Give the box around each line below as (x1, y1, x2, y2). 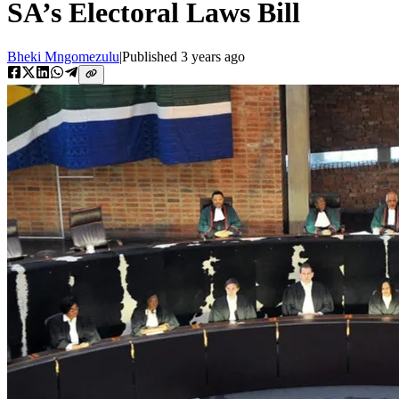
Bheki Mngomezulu (7, 48, 119, 64)
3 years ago (181, 48, 245, 64)
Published (122, 48, 181, 64)
